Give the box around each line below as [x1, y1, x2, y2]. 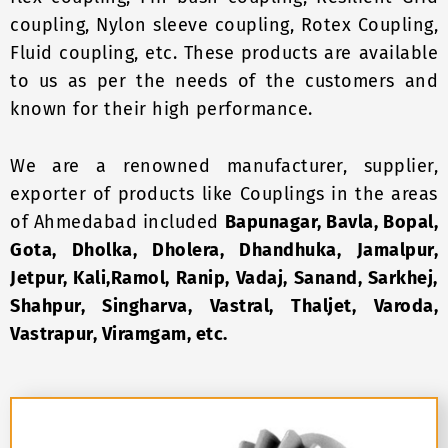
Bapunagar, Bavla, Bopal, [224, 211, 439, 234]
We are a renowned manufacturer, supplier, [10, 155, 438, 178]
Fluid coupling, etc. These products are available [10, 42, 438, 65]
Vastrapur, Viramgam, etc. [10, 323, 228, 346]
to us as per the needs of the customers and [10, 70, 438, 93]
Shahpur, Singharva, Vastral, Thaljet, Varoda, [10, 295, 438, 318]
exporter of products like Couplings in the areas [10, 183, 438, 206]
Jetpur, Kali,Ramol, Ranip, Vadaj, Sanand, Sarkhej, [10, 267, 438, 290]
